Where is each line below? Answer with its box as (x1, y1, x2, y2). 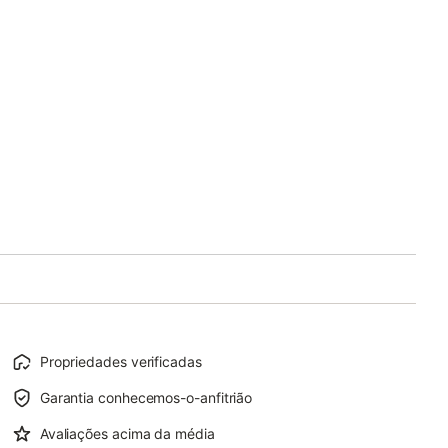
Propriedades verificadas (39, 353, 202, 370)
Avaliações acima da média (39, 425, 215, 442)
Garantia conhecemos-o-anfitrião (39, 389, 253, 406)
